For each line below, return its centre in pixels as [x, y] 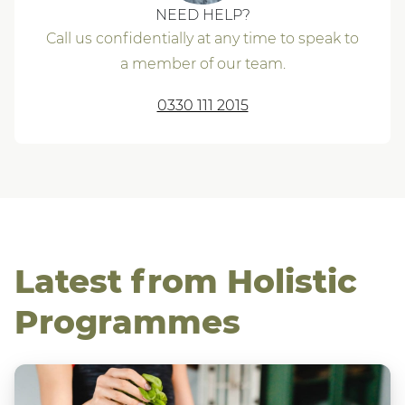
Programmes [127, 322]
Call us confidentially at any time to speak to [202, 39]
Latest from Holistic [186, 282]
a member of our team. [202, 64]
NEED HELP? [202, 15]
